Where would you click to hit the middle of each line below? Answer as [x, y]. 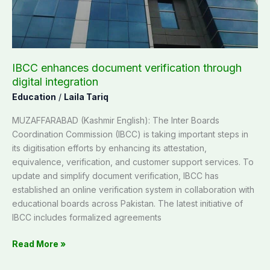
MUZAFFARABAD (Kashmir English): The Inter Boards [116, 120]
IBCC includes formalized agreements [87, 217]
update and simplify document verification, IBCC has [115, 175]
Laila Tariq [86, 96]
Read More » [39, 243]
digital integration [55, 82]
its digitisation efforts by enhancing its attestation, [109, 148]
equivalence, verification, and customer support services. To [133, 162]
